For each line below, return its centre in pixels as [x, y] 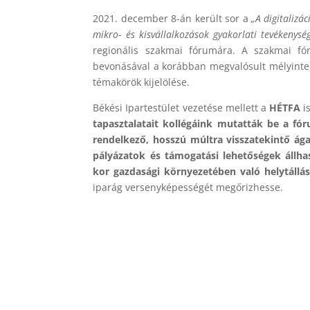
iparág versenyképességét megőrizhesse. [188, 187]
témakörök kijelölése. [142, 82]
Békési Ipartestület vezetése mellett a [181, 107]
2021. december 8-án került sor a [172, 18]
